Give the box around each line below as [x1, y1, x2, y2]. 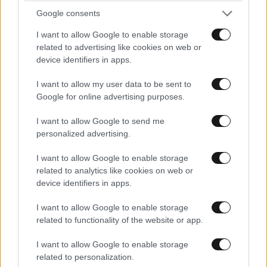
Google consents [36, 8, 100, 18]
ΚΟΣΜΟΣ [5, 232, 39, 241]
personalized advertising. [36, 128, 131, 138]
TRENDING [5, 32, 88, 49]
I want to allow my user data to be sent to [36, 79, 191, 89]
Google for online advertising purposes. [36, 91, 185, 101]
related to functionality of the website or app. [36, 215, 203, 225]
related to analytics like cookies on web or [36, 165, 193, 175]
